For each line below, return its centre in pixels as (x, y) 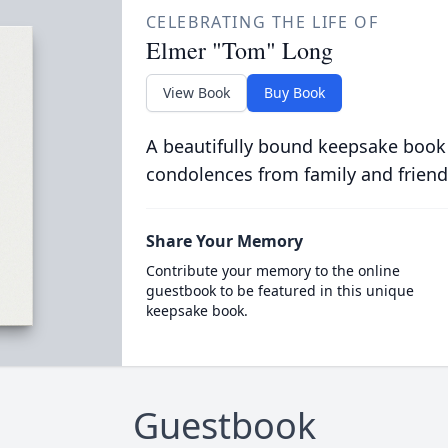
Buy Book (294, 92)
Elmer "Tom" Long (239, 50)
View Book (196, 92)
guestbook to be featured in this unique (279, 290)
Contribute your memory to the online (272, 270)
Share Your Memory (224, 241)
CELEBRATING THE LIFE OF (262, 22)
